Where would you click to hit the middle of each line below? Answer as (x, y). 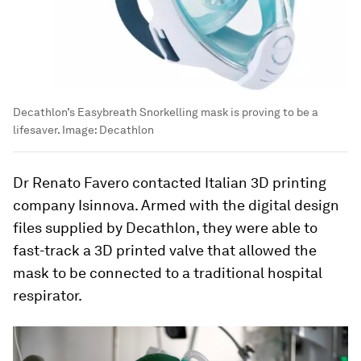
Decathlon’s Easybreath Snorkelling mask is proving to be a (166, 112)
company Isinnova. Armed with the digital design (176, 205)
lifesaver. (36, 130)
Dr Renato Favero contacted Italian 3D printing (170, 183)
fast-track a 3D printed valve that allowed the (165, 250)
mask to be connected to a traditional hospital (168, 273)
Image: (79, 130)
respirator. (48, 295)
